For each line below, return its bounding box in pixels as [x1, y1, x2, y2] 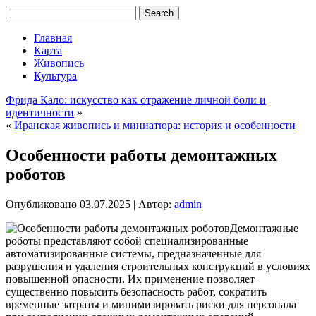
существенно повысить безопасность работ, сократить [6, 285, 267, 298]
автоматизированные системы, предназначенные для [6, 247, 261, 260]
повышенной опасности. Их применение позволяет [6, 272, 255, 285]
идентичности [6, 107, 74, 119]
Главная [34, 32, 72, 44]
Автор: [138, 197, 171, 210]
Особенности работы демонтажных [6, 145, 277, 164]
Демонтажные [230, 221, 298, 234]
